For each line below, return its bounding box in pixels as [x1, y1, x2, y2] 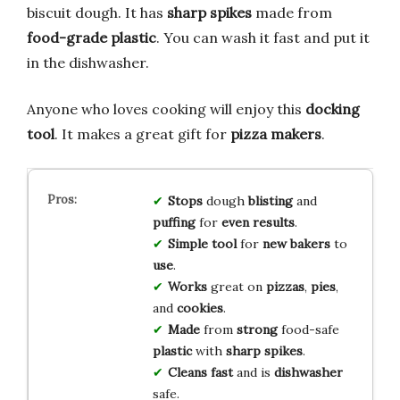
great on [206, 278, 266, 295]
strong [236, 321, 278, 337]
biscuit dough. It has [27, 3, 167, 21]
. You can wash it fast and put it [156, 28, 370, 46]
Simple [167, 235, 208, 252]
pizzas [265, 278, 304, 295]
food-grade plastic [27, 28, 156, 46]
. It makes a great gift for [54, 124, 230, 143]
